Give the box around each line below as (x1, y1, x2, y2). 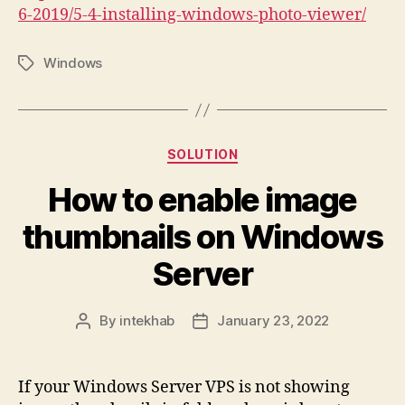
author (81, 332, 125, 350)
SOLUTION (166, 146, 239, 162)
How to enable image (48, 179, 357, 220)
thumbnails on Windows (22, 216, 383, 257)
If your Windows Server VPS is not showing (18, 376, 350, 398)
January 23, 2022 (217, 311, 330, 329)
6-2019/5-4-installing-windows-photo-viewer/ (18, 5, 366, 25)
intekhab (119, 311, 175, 329)
